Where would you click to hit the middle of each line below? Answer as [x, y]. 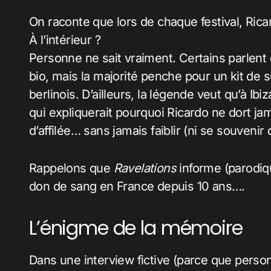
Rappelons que [71, 168]
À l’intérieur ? [65, 40]
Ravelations [145, 168]
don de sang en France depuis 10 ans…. [137, 187]
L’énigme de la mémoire [136, 228]
